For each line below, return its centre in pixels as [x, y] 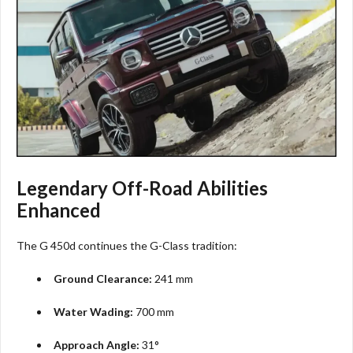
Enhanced [59, 210]
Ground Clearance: [103, 278]
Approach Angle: [97, 344]
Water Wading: [94, 311]
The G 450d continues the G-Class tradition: [127, 245]
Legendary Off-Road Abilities [142, 188]
